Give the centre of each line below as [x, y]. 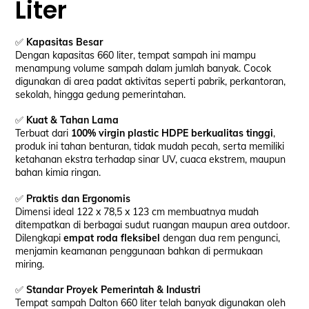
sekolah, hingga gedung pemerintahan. [101, 95]
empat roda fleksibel [112, 238]
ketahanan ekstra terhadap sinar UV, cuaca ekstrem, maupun [151, 160]
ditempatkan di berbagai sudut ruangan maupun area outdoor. [153, 225]
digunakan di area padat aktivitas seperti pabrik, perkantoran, [151, 82]
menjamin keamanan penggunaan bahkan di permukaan [139, 251]
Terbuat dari [43, 133]
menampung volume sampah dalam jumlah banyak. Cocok [143, 69]
